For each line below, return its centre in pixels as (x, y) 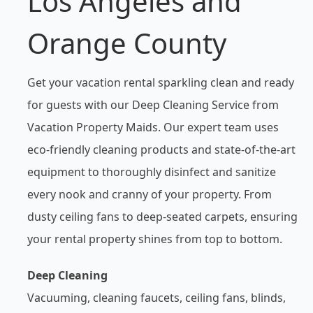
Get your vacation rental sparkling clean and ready (160, 83)
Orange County (126, 43)
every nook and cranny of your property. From (149, 195)
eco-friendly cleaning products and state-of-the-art (161, 150)
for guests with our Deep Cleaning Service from (153, 105)
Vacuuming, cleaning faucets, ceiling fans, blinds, (156, 298)
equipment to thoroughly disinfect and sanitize (151, 172)
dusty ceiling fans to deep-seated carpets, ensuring (162, 217)
